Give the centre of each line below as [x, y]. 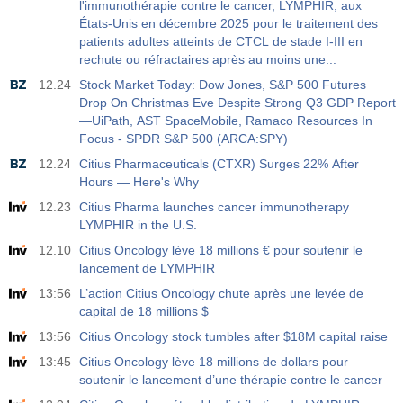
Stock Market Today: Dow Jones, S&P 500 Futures [223, 85]
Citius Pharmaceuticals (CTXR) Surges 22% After [219, 164]
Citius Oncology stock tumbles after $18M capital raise [233, 336]
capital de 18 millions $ [144, 311]
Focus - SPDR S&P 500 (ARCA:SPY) [184, 139]
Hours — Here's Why [139, 182]
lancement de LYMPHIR [147, 268]
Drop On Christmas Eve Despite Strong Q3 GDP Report [237, 103]
